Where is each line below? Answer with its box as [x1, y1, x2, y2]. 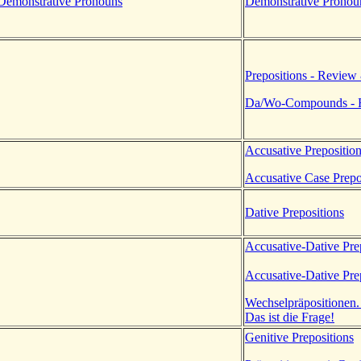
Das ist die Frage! [245, 309, 334, 324]
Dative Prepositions [245, 205, 344, 219]
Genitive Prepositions [245, 330, 354, 344]
